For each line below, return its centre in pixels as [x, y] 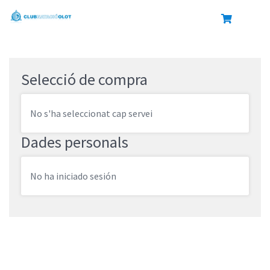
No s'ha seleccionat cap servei [91, 113]
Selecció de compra [84, 79]
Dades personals [75, 142]
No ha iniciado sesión [73, 176]
